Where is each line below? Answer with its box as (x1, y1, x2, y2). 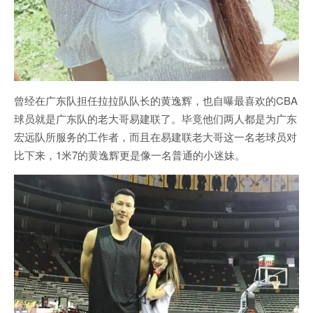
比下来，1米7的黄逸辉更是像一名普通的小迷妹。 (14, 147, 245, 162)
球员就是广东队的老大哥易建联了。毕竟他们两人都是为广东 (14, 110, 297, 126)
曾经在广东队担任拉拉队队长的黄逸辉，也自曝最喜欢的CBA (14, 92, 298, 108)
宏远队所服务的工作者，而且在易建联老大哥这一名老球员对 (14, 129, 297, 144)
